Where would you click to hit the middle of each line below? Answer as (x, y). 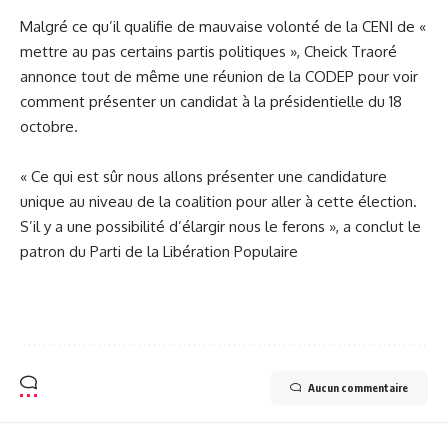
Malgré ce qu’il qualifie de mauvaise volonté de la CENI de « (223, 26)
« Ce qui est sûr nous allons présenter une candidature (203, 176)
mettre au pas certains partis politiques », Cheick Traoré (208, 51)
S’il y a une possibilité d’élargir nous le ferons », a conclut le (220, 226)
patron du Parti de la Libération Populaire (159, 251)
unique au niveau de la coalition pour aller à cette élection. (218, 201)
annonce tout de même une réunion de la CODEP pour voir (219, 76)
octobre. (49, 126)
